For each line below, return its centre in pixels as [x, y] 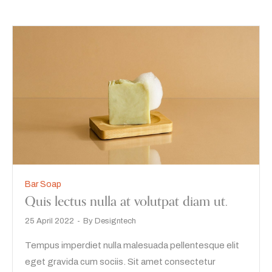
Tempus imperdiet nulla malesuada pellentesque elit [132, 245]
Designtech [115, 221]
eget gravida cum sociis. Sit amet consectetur [120, 261]
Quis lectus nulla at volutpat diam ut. [126, 201]
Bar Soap [43, 184]
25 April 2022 [49, 221]
